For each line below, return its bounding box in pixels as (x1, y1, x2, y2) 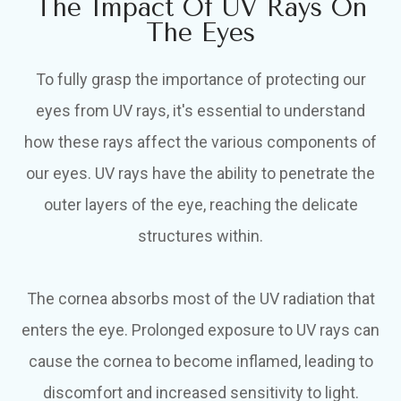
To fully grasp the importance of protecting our (35, 70, 366, 90)
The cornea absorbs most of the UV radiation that (26, 289, 375, 309)
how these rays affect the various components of (24, 132, 377, 152)
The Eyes (146, 18, 255, 48)
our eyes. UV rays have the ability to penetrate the (26, 164, 375, 183)
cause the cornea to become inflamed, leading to (28, 352, 373, 371)
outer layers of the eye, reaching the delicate (43, 195, 358, 215)
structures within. (138, 226, 263, 246)
